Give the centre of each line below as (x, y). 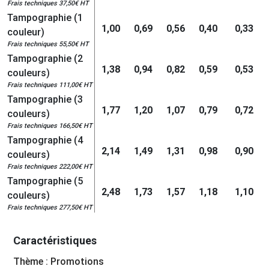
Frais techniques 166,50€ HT (50, 126)
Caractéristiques (55, 240)
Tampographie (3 (45, 99)
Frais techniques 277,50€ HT (50, 207)
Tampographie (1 (45, 18)
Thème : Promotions (59, 261)
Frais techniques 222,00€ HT (50, 167)
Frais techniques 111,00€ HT (50, 85)
